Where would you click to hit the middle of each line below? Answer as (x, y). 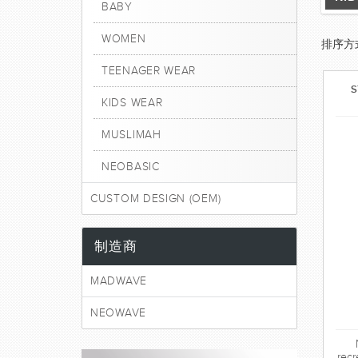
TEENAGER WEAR (149, 71)
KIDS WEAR (132, 103)
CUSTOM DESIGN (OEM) (156, 199)
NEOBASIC (131, 167)
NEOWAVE (118, 313)
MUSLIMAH (131, 135)
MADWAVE (119, 281)
